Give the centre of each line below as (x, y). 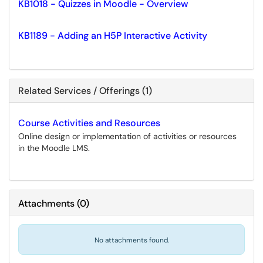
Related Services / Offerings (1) (85, 91)
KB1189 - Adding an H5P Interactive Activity (113, 36)
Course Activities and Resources (89, 123)
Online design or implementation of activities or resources (127, 136)
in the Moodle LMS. (54, 148)
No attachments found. (131, 240)
